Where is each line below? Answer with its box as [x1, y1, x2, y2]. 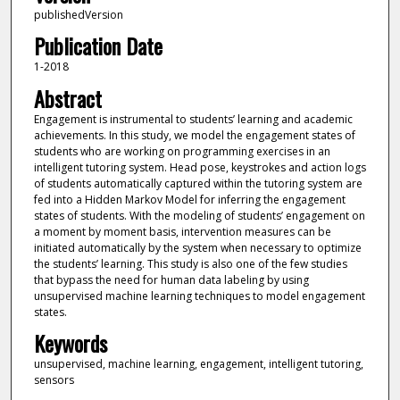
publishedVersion [33, 6, 123, 22]
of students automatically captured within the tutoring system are [33, 175, 362, 191]
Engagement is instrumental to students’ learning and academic [33, 111, 353, 127]
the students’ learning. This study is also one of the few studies [33, 255, 347, 271]
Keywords [33, 326, 107, 359]
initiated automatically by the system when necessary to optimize [33, 239, 362, 255]
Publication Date [33, 29, 162, 62]
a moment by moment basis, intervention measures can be [33, 223, 331, 239]
